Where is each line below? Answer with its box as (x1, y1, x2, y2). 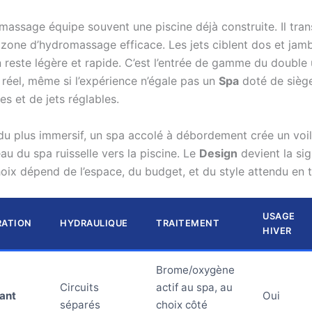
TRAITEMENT (156, 217, 219, 229)
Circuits (60, 281, 99, 295)
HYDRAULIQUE (60, 217, 128, 229)
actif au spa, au (156, 281, 233, 295)
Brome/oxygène (156, 263, 235, 277)
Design (199, 146, 237, 160)
